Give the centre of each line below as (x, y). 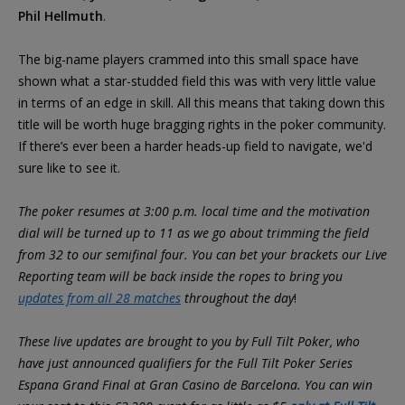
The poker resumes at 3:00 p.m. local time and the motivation (194, 211)
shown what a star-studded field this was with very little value (197, 80)
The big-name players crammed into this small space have (188, 59)
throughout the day (237, 297)
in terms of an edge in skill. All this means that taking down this (202, 102)
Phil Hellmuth (61, 15)
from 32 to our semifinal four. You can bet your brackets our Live (202, 254)
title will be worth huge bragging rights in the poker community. (202, 124)
